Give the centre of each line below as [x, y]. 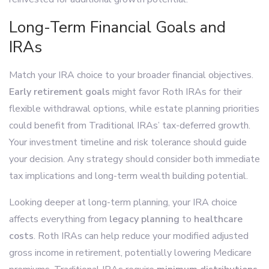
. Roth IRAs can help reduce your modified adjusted [141, 236]
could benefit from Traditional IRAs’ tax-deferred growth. [130, 125]
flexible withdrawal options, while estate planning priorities [134, 108]
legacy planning [144, 219]
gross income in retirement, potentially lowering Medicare [130, 252]
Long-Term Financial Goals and [117, 27]
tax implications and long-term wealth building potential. [128, 176]
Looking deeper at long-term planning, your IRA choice [123, 202]
